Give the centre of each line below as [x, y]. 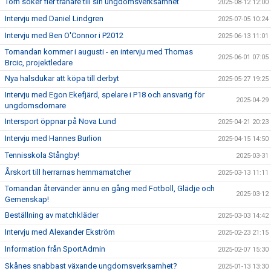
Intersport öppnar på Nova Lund [60, 121]
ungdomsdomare [35, 105]
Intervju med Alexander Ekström [60, 232]
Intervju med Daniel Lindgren [54, 18]
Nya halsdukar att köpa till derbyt [62, 78]
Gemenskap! [27, 199]
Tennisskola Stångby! [42, 155]
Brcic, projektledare [39, 62]
